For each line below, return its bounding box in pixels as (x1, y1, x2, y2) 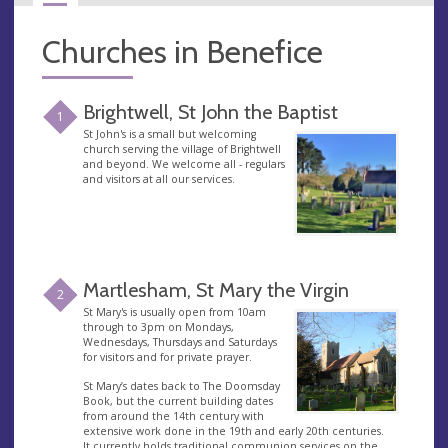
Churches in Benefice (42, 32, 323, 71)
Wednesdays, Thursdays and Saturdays (82, 335, 277, 349)
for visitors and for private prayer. (82, 350, 252, 364)
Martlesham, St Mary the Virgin (82, 277, 349, 302)
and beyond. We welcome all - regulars (82, 157, 285, 171)
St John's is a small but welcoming (82, 127, 256, 141)
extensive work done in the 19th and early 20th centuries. (82, 424, 384, 438)
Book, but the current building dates (82, 394, 273, 408)
